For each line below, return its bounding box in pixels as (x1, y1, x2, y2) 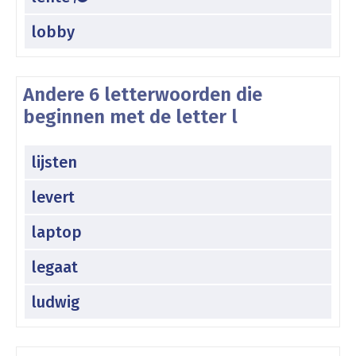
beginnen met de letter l (23, 105, 238, 128)
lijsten (32, 152, 77, 172)
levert (32, 187, 75, 207)
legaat (32, 257, 78, 277)
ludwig (32, 292, 79, 311)
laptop (32, 222, 82, 242)
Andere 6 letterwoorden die (23, 83, 262, 106)
